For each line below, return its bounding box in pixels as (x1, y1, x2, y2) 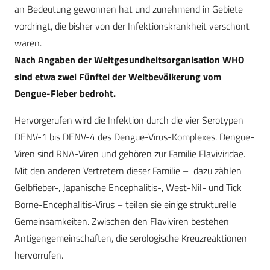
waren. (14, 36, 42, 51)
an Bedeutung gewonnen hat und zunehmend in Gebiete (14, 2, 243, 17)
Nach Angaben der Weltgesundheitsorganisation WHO (14, 52, 244, 67)
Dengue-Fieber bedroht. (14, 86, 116, 101)
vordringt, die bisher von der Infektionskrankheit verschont (14, 19, 250, 34)
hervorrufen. (14, 248, 63, 263)
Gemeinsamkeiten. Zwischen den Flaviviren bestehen (14, 214, 229, 229)
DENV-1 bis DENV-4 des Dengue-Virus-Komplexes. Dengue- (14, 130, 254, 145)
